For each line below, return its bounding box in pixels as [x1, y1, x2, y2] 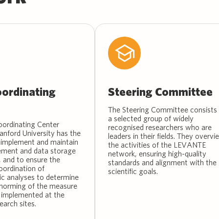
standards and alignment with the [108, 157, 217, 167]
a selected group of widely [108, 113, 194, 123]
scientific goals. [108, 166, 158, 175]
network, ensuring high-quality [108, 149, 207, 158]
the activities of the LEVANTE [108, 140, 206, 149]
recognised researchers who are [108, 122, 212, 131]
